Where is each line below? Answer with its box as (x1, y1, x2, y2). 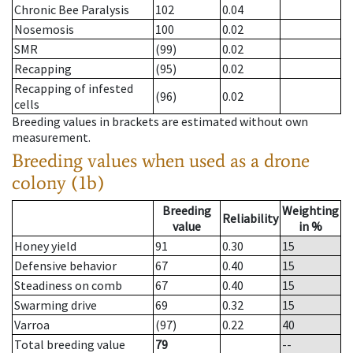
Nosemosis (14, 21, 74, 38)
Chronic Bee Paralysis (14, 2, 129, 18)
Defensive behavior (14, 258, 117, 274)
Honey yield (14, 238, 76, 255)
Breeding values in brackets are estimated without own (12, 113, 308, 130)
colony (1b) (12, 171, 105, 195)
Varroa (14, 317, 50, 333)
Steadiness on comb (14, 277, 122, 294)
